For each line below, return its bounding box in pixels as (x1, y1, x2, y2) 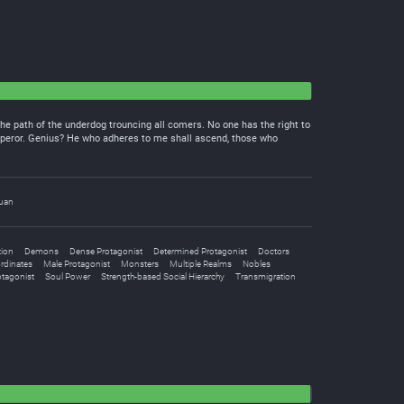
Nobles (243, 259, 271, 269)
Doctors (258, 246, 289, 256)
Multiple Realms (170, 259, 232, 269)
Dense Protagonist (69, 246, 142, 256)
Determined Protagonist (153, 246, 247, 256)
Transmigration (235, 271, 296, 281)
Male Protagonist (43, 259, 110, 269)
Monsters (121, 259, 159, 269)
